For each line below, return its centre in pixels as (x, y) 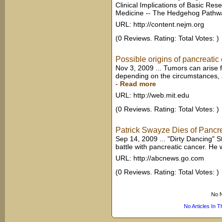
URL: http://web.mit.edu (152, 95)
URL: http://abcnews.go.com (160, 158)
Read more (138, 84)
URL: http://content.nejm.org (160, 24)
